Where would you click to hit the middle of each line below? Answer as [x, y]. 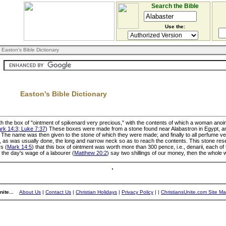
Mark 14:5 [19, 147]
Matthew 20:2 [91, 153]
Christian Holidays [96, 192]
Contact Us [58, 192]
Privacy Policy [137, 192]
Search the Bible [175, 6]
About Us [30, 192]
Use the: [175, 26]
